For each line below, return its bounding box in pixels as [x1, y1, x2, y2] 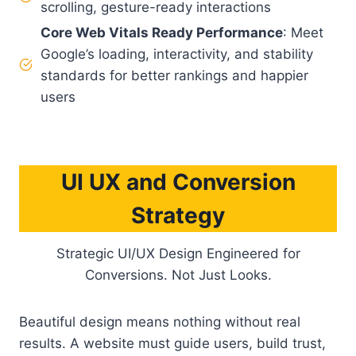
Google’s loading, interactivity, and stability [41, 45, 313, 62]
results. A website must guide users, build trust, [19, 335, 326, 351]
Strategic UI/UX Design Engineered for [56, 245, 300, 261]
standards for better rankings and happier [41, 67, 308, 83]
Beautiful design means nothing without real [19, 313, 300, 330]
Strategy [131, 201, 225, 229]
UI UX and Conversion [60, 168, 296, 195]
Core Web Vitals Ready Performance [41, 24, 283, 41]
